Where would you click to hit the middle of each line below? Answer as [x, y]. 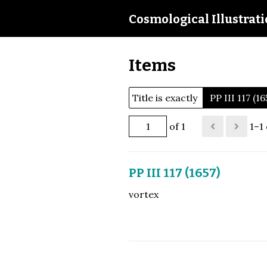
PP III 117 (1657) [175, 173]
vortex [144, 194]
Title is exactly [165, 97]
